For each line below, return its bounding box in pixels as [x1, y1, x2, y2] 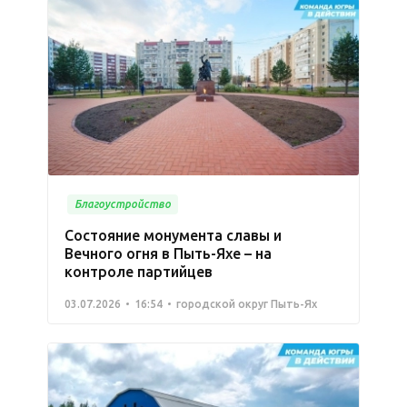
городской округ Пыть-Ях [176, 297, 317, 310]
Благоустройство [74, 197, 171, 210]
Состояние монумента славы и [65, 226, 282, 243]
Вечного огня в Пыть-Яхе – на [65, 244, 272, 262]
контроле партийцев [65, 263, 213, 280]
